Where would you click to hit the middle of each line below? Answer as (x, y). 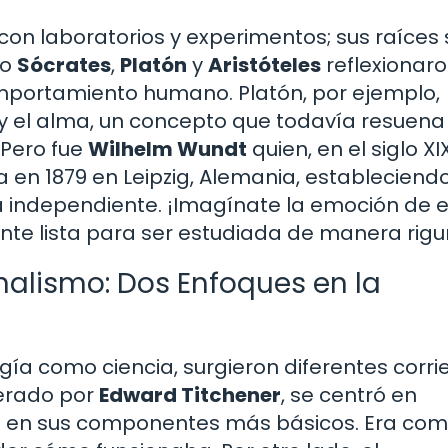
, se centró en (349, 395)
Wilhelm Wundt (167, 149)
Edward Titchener (190, 395)
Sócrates (64, 65)
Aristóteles (264, 65)
